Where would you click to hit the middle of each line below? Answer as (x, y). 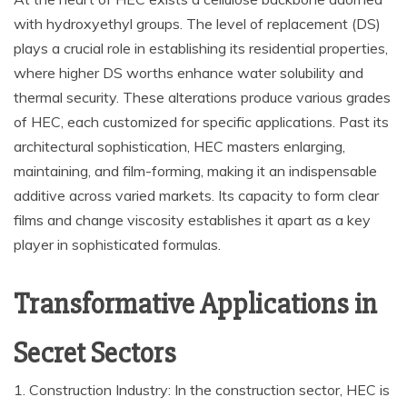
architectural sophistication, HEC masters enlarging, (179, 146)
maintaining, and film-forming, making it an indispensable (195, 171)
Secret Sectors (95, 353)
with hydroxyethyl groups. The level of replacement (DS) (197, 24)
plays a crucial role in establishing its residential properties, (201, 48)
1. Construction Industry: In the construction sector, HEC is (202, 390)
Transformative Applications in (195, 304)
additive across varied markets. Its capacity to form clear (196, 195)
